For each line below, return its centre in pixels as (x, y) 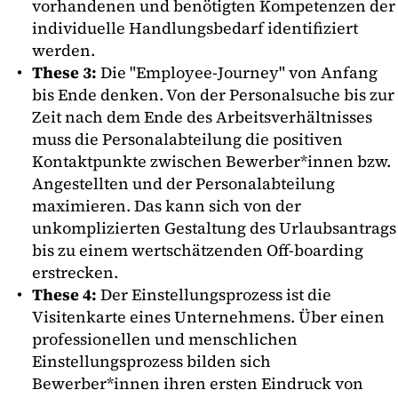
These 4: (64, 294)
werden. (64, 50)
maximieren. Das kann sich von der (167, 205)
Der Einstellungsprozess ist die (214, 294)
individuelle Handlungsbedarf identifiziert (195, 28)
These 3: (64, 72)
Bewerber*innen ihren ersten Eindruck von (198, 383)
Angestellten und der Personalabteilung (183, 183)
